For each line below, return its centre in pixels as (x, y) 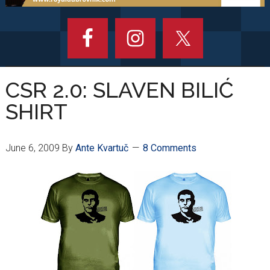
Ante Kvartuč (102, 148)
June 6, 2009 (32, 148)
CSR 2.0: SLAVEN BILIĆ (119, 90)
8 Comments (169, 148)
